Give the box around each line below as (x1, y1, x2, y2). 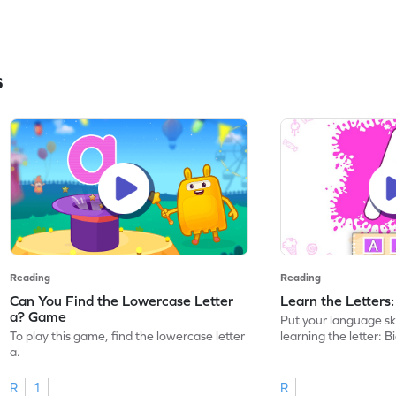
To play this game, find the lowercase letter (10, 328, 246, 343)
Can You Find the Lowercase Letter (10, 292, 234, 308)
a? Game (10, 308, 67, 324)
